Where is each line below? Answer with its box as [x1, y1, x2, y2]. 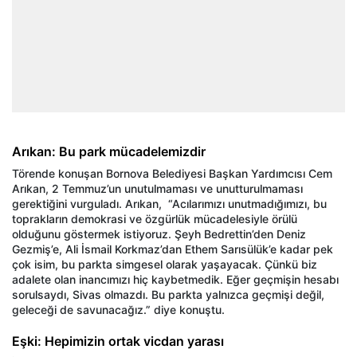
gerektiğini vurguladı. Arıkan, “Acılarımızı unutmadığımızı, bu [12, 196, 327, 210]
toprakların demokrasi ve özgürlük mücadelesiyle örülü [12, 211, 297, 226]
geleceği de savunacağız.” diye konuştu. [12, 302, 225, 316]
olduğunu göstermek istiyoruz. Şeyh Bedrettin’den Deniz [12, 226, 306, 241]
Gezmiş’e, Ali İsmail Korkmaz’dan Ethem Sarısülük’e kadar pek [12, 241, 333, 256]
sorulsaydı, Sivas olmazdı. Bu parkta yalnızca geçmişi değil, [12, 287, 324, 301]
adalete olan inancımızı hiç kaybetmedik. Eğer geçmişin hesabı [12, 272, 339, 286]
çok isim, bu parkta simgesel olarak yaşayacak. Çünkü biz [12, 257, 317, 271]
